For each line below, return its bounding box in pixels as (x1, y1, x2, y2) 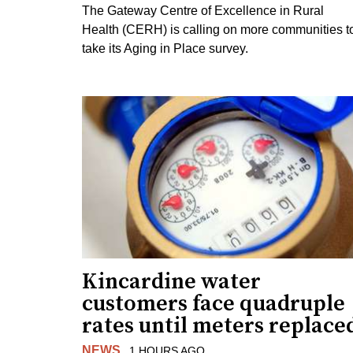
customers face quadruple (82, 290, 345, 318)
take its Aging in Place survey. (82, 41, 248, 55)
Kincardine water (82, 268, 261, 296)
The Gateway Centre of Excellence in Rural (82, 3, 324, 17)
